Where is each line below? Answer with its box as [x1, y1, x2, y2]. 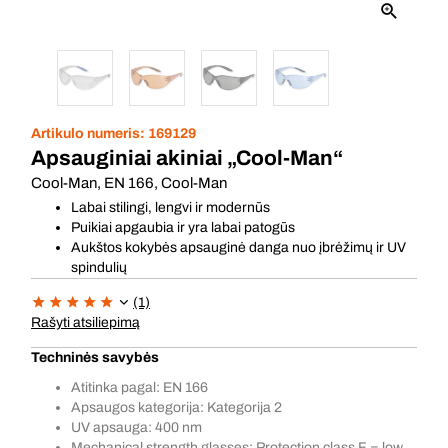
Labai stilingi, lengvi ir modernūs [71, 200, 270, 215]
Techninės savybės [31, 350, 159, 365]
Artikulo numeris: [31, 126, 148, 141]
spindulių [71, 260, 127, 275]
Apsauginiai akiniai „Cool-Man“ [31, 147, 343, 169]
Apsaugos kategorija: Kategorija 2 [71, 400, 282, 415]
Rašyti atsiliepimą [31, 315, 140, 330]
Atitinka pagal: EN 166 [71, 380, 208, 395]
